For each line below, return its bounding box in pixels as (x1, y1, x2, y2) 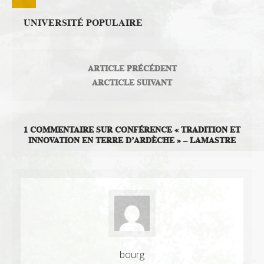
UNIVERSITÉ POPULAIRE (24, 16, 143, 30)
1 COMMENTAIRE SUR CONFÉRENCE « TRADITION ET (24, 124, 240, 136)
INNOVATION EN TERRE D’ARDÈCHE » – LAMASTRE (28, 134, 236, 147)
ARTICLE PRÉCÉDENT (87, 62, 177, 75)
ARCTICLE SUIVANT (92, 77, 172, 89)
